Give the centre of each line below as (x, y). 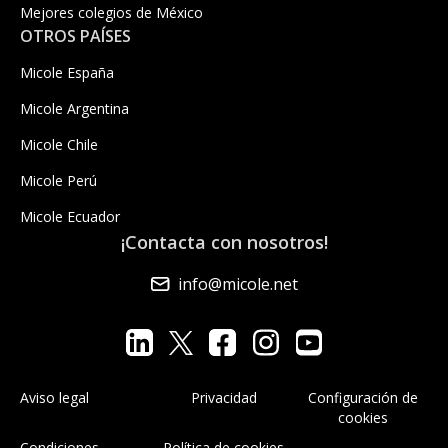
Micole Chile (59, 145)
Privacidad (223, 398)
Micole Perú (58, 181)
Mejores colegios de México (111, 13)
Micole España (67, 73)
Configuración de (363, 398)
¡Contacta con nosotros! (224, 242)
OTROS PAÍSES (75, 36)
